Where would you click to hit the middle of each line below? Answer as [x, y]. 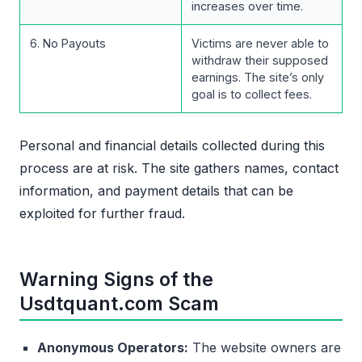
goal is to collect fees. [252, 94]
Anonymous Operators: [113, 347]
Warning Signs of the [116, 279]
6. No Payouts [68, 43]
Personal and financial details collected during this [172, 145]
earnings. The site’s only [258, 77]
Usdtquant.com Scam [119, 303]
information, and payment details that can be [156, 190]
